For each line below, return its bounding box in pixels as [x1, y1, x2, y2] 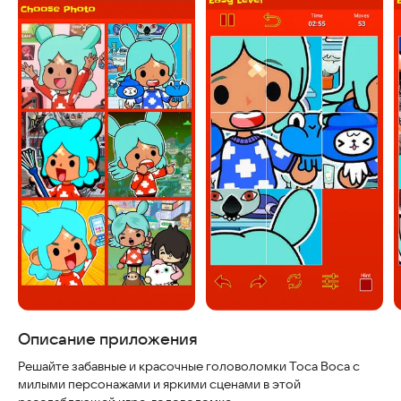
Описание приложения [18, 328, 198, 349]
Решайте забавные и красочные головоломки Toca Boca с [18, 358, 360, 374]
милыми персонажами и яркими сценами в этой [18, 376, 301, 392]
